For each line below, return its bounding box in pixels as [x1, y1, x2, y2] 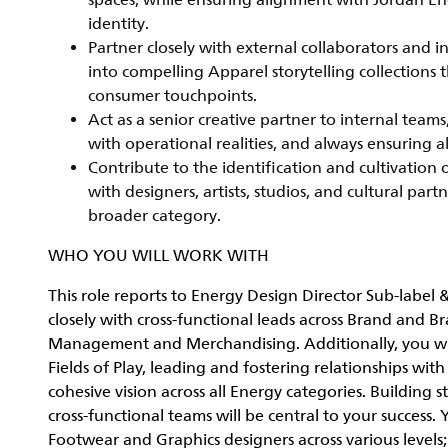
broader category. [88, 206, 221, 226]
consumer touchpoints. [88, 86, 257, 106]
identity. [88, 14, 149, 34]
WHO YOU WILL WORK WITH [48, 246, 269, 266]
